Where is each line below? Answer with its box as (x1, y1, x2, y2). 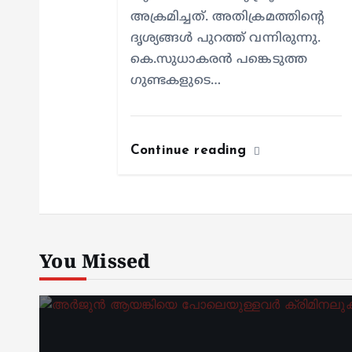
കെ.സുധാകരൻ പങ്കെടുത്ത (130, 52, 307, 68)
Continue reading (130, 144, 251, 157)
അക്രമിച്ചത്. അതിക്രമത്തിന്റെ (130, 9, 325, 25)
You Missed (39, 251, 151, 275)
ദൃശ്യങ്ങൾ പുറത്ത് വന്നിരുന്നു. (130, 31, 321, 46)
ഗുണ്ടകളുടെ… (130, 73, 221, 89)
